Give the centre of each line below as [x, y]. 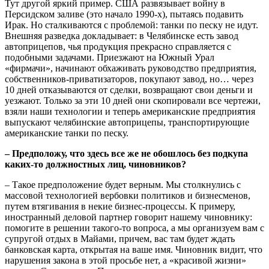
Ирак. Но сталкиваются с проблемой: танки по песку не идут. [131, 25]
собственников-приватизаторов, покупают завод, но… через [129, 79]
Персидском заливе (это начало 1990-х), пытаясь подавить [124, 14]
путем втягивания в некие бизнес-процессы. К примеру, [120, 206]
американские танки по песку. [67, 133]
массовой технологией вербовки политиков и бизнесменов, [128, 195]
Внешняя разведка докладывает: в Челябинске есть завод [122, 35]
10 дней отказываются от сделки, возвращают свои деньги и [129, 89]
